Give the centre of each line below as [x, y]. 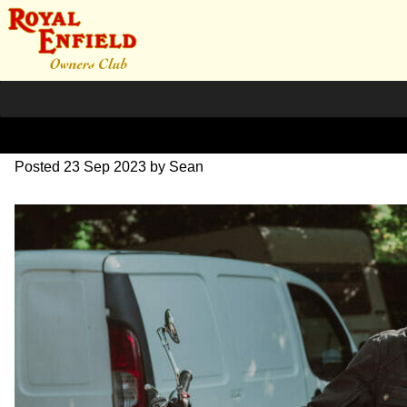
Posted [39, 166]
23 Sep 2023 [105, 166]
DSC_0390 [86, 122]
